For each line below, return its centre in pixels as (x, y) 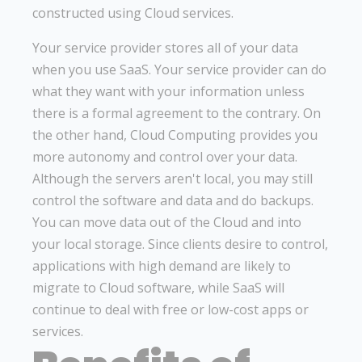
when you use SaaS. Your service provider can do (179, 69)
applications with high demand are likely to (162, 265)
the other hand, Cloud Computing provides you (175, 135)
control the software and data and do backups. (173, 200)
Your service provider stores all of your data (165, 47)
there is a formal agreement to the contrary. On (177, 113)
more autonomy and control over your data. (165, 156)
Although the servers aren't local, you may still (173, 178)
